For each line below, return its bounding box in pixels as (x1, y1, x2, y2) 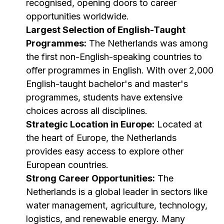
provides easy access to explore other (26, 146, 183, 156)
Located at (154, 119, 202, 129)
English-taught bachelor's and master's (26, 78, 188, 89)
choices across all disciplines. (26, 105, 147, 116)
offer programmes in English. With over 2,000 (26, 65, 213, 75)
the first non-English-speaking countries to (26, 51, 202, 62)
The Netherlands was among (86, 38, 208, 48)
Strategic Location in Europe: (26, 119, 154, 129)
